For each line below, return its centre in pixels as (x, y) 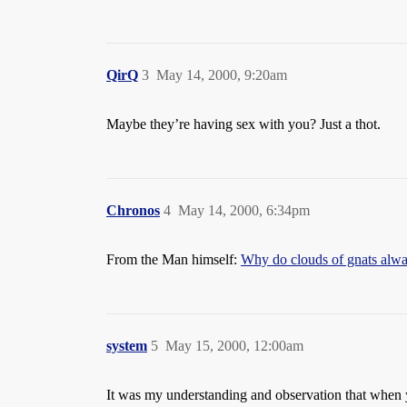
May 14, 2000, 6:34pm (244, 210)
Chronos (133, 210)
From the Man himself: (174, 259)
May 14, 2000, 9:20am (222, 75)
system (127, 346)
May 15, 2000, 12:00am (234, 346)
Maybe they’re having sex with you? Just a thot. (243, 124)
